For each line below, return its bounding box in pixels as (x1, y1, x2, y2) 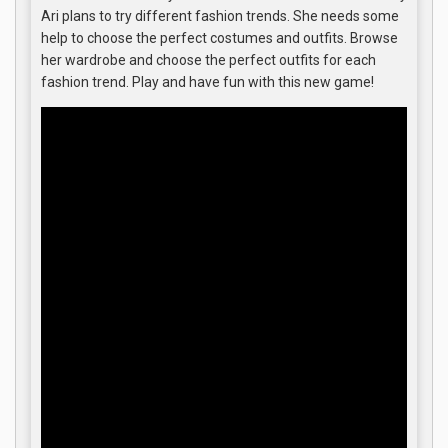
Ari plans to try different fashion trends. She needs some (41, 8, 399, 24)
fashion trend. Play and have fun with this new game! (41, 74, 374, 90)
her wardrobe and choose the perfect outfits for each (41, 52, 376, 68)
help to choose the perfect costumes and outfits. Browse (41, 30, 398, 46)
